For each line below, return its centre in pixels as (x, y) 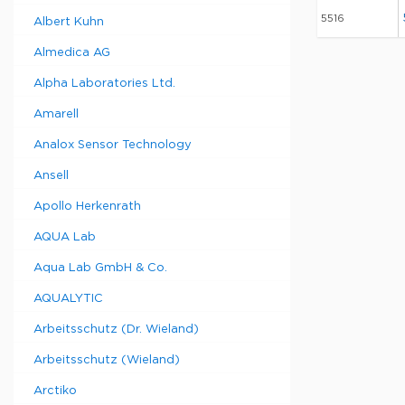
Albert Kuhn (69, 22)
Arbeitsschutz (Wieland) (107, 360)
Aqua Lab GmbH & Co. (100, 268)
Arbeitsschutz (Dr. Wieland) (116, 330)
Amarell (56, 114)
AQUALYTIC (68, 299)
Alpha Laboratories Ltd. (104, 84)
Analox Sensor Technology (113, 145)
